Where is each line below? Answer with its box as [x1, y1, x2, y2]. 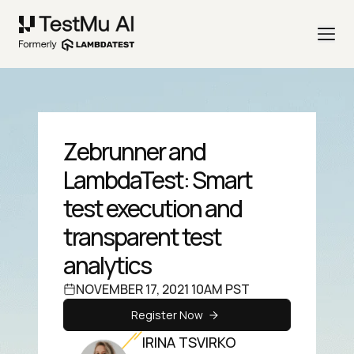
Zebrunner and [63, 135, 205, 168]
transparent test [63, 220, 221, 254]
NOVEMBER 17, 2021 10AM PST [76, 281, 250, 299]
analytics [63, 249, 151, 282]
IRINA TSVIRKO [142, 332, 236, 352]
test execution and [63, 192, 242, 225]
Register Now [130, 307, 203, 322]
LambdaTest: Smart [63, 164, 252, 197]
